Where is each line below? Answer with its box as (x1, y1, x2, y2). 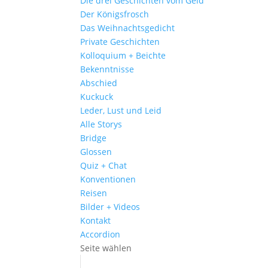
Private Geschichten (80, 36, 160, 47)
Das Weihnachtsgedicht (80, 22, 175, 33)
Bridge (80, 132, 107, 144)
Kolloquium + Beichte (80, 50, 166, 61)
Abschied (80, 77, 118, 89)
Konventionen (80, 173, 136, 185)
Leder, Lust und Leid (80, 105, 162, 116)
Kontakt (80, 215, 111, 226)
